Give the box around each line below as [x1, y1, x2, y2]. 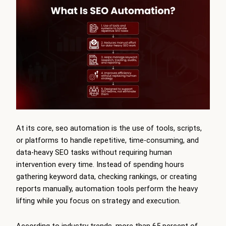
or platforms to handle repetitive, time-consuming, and [16, 136, 199, 145]
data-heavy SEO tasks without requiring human [16, 148, 172, 157]
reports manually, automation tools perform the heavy [16, 184, 198, 194]
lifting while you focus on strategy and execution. [16, 196, 181, 206]
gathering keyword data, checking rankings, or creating [16, 172, 197, 182]
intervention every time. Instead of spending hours [16, 160, 184, 169]
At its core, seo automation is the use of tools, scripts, [16, 124, 202, 133]
